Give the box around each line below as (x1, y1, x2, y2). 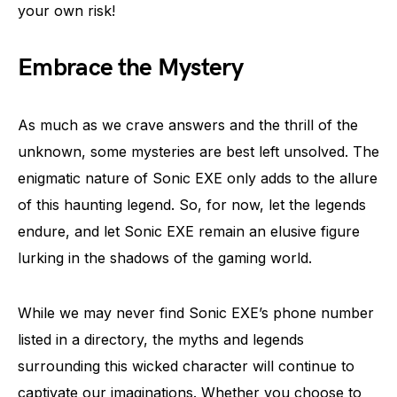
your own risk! (18, 2, 115, 19)
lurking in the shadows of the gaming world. (18, 249, 312, 267)
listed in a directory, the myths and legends (18, 331, 304, 348)
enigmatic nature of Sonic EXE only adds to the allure (18, 169, 378, 187)
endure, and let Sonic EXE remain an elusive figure (18, 222, 360, 240)
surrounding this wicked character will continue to (18, 357, 354, 375)
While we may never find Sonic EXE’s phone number (18, 304, 374, 322)
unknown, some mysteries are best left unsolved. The (18, 143, 379, 160)
